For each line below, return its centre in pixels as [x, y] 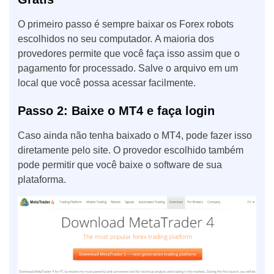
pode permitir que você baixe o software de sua [120, 165]
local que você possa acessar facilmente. [107, 83]
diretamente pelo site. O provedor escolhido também [131, 150]
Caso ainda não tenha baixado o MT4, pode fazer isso [135, 136]
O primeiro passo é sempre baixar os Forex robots [126, 24]
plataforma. [42, 180]
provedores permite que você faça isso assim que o [129, 54]
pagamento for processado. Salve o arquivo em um [128, 68]
